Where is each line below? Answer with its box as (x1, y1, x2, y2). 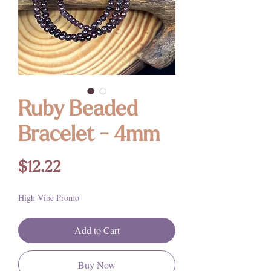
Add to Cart (74, 223, 120, 237)
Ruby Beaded (18, 99, 138, 121)
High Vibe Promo (18, 191, 79, 203)
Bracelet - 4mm (18, 125, 160, 146)
